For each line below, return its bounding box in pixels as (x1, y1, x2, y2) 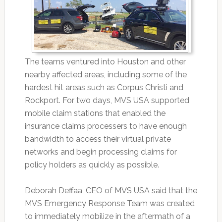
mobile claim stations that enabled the (24, 109, 166, 118)
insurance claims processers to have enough (24, 121, 187, 131)
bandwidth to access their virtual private (24, 134, 171, 144)
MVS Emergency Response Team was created (24, 199, 195, 209)
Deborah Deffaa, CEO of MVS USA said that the (24, 186, 197, 196)
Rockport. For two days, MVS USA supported (24, 96, 189, 106)
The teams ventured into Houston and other (24, 57, 186, 67)
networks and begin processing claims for (24, 147, 177, 157)
